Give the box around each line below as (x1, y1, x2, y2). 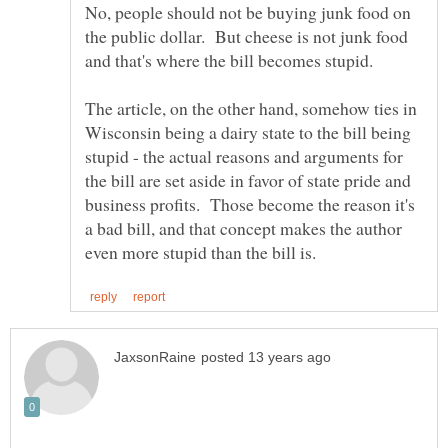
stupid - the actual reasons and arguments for (85, 144, 403, 169)
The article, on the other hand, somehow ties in (85, 96, 417, 121)
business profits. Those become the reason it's (85, 192, 415, 217)
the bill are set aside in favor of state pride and (85, 168, 411, 193)
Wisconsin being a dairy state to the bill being (85, 120, 411, 145)
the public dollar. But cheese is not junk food (85, 24, 408, 49)
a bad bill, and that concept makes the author (85, 216, 402, 241)
